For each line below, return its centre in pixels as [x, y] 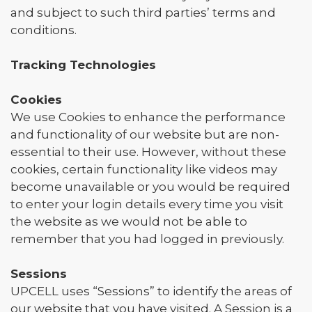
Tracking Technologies [83, 65]
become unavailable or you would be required [150, 187]
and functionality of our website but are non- [145, 134]
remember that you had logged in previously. [147, 239]
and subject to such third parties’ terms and [143, 13]
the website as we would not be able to [129, 221]
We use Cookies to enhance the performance [148, 117]
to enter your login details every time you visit [147, 204]
